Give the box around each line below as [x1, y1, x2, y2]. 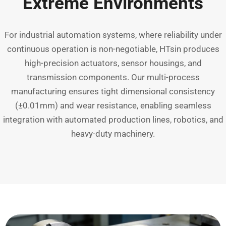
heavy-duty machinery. [71, 129, 155, 139]
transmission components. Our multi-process [26, 72, 200, 82]
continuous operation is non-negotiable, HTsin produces [7, 44, 219, 54]
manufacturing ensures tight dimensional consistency [11, 86, 215, 96]
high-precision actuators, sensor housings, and [24, 58, 202, 68]
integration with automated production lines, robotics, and [3, 115, 223, 125]
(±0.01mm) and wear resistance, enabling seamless [15, 100, 211, 110]
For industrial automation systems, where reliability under [4, 30, 222, 40]
